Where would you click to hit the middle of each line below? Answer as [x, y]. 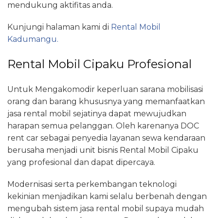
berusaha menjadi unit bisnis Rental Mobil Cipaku [103, 150]
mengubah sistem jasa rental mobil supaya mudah [106, 208]
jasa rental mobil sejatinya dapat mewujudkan [97, 113]
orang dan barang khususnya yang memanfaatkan [106, 101]
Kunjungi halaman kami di [59, 27]
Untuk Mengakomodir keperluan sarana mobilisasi [105, 89]
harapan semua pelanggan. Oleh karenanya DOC [103, 126]
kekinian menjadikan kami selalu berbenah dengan [107, 196]
